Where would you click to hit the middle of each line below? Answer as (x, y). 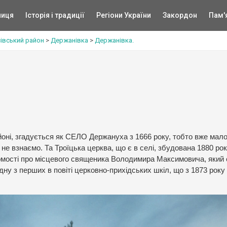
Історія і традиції (55, 15)
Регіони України (123, 15)
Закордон (180, 15)
